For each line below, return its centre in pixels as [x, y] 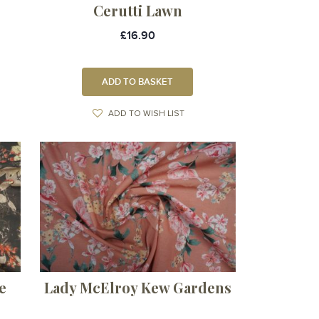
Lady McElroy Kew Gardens [137, 287]
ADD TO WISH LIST [146, 114]
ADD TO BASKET [138, 82]
